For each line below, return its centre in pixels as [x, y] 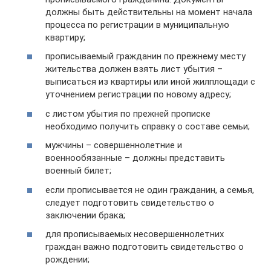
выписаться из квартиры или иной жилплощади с [150, 82]
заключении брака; [85, 215]
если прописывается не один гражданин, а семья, [150, 190]
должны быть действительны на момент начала [149, 12]
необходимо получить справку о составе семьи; [148, 126]
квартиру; [65, 37]
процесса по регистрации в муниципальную [137, 24]
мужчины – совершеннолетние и [114, 145]
